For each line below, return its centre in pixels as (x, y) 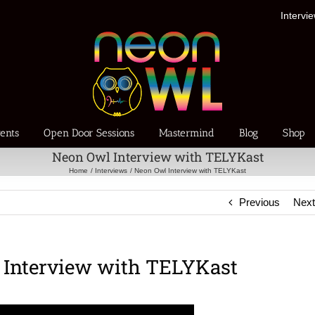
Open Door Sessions (89, 133)
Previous (260, 202)
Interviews (111, 171)
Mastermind (187, 133)
